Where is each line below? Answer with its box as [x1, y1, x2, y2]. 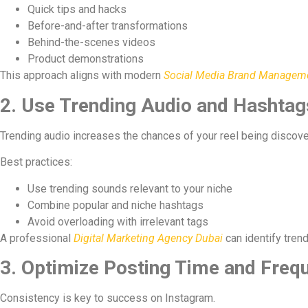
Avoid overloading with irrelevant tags [27, 214, 208, 228]
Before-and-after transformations [27, 19, 188, 33]
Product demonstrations [27, 52, 144, 66]
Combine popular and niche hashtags [27, 198, 203, 212]
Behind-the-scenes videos [27, 36, 155, 49]
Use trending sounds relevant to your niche [27, 181, 232, 195]
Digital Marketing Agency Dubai [74, 231, 223, 245]
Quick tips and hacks [27, 3, 126, 16]
